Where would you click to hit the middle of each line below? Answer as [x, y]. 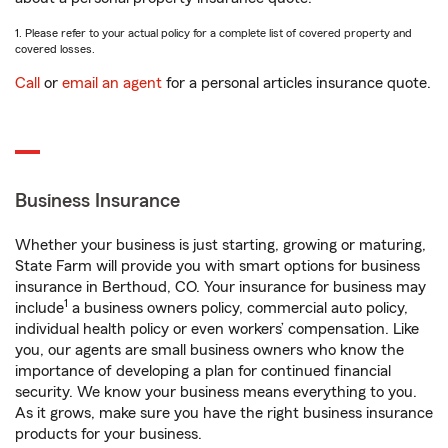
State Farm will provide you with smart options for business [217, 266]
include [39, 308]
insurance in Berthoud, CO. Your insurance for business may [220, 287]
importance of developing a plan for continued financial [203, 371]
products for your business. [108, 434]
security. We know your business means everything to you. [216, 392]
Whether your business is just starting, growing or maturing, [220, 245]
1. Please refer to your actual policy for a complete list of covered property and [213, 33]
